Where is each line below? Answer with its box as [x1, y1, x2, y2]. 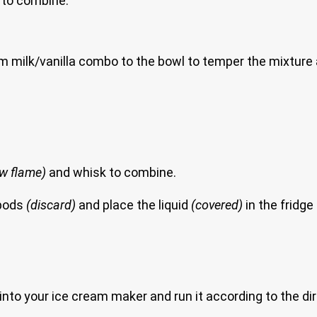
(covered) [191, 197, 243, 212]
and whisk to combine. [46, 164, 176, 180]
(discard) [26, 197, 79, 212]
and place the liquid [79, 197, 191, 212]
